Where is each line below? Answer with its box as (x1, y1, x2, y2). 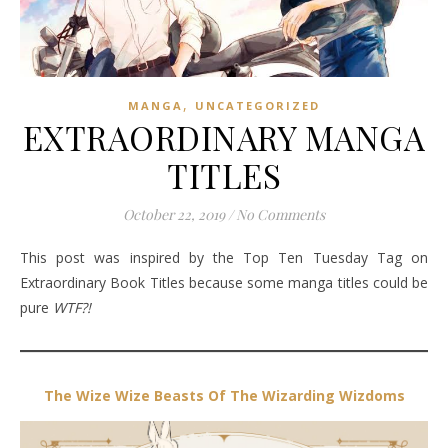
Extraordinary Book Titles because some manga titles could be (20, 272, 428, 292)
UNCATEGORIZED (195, 97, 320, 113)
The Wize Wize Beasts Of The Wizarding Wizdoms (43, 385, 405, 405)
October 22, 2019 (123, 204, 225, 224)
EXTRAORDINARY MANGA (22, 114, 426, 159)
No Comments (236, 204, 325, 224)
